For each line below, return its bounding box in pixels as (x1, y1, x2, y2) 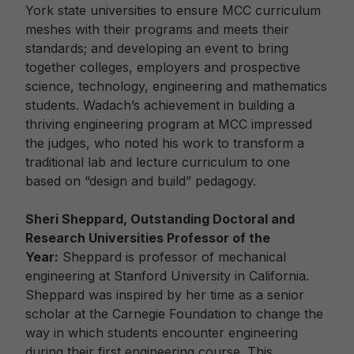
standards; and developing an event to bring (25, 40, 288, 56)
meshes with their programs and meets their (25, 21, 289, 37)
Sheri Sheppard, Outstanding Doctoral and (25, 211, 295, 227)
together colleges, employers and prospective (25, 59, 300, 75)
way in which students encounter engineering (25, 325, 298, 341)
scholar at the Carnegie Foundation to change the (25, 306, 323, 322)
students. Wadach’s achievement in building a (25, 97, 295, 113)
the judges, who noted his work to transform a (25, 135, 304, 151)
